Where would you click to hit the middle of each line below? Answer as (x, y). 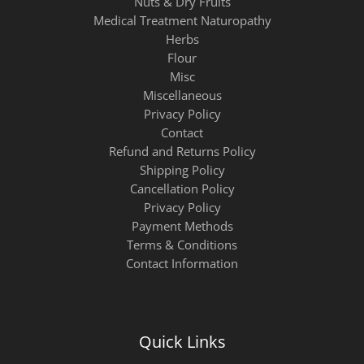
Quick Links (182, 342)
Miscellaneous (182, 95)
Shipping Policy (182, 170)
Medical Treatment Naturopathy (182, 21)
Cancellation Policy (182, 189)
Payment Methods (182, 226)
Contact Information (182, 264)
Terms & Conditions (182, 245)
